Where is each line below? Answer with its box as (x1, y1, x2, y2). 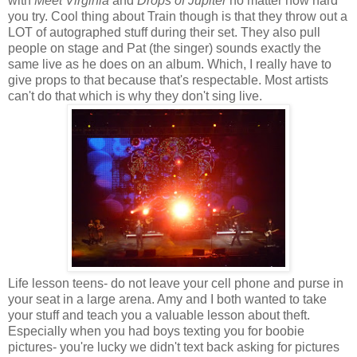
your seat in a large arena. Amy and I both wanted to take (8, 292, 327, 306)
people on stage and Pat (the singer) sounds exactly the (8, 41, 321, 55)
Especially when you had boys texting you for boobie (8, 324, 304, 338)
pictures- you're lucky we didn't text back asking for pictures (8, 339, 339, 354)
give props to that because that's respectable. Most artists (8, 73, 328, 87)
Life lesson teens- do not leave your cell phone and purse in (8, 276, 343, 290)
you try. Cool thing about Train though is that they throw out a (8, 9, 347, 23)
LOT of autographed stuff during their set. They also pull (8, 25, 320, 39)
